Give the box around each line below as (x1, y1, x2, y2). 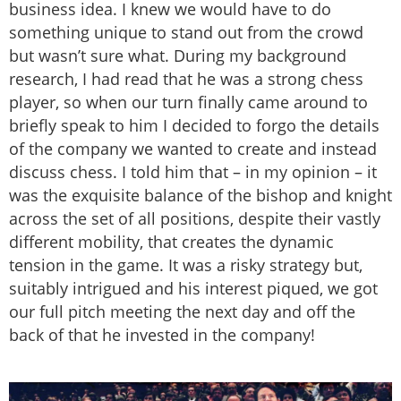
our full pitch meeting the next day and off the (9, 301, 355, 323)
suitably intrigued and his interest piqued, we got (9, 277, 378, 300)
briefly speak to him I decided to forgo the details (9, 115, 380, 137)
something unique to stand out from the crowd (9, 21, 363, 44)
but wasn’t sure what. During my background (9, 45, 346, 67)
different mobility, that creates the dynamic (9, 231, 334, 253)
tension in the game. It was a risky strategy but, (9, 254, 363, 277)
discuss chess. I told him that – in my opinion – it (9, 161, 377, 183)
